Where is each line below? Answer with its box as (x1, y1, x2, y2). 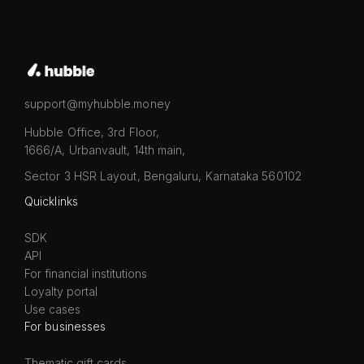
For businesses (24, 319, 106, 333)
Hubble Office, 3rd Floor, (24, 125, 159, 139)
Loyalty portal (24, 284, 97, 298)
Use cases (24, 302, 80, 316)
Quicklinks (24, 194, 78, 208)
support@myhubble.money (24, 97, 171, 110)
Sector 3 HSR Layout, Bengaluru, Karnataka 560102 (24, 169, 301, 183)
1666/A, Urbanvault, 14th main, (24, 143, 186, 157)
